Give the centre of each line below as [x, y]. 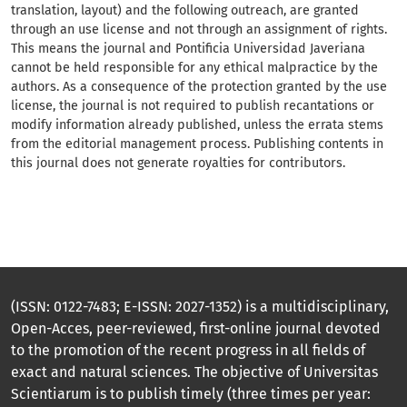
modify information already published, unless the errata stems [197, 125]
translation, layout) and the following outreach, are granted [185, 11]
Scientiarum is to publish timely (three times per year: [191, 394]
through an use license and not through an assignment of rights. [199, 30]
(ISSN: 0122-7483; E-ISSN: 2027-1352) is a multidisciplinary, [200, 307]
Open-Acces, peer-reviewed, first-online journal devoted [196, 329]
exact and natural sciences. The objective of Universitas [194, 372]
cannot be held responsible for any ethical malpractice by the [194, 68]
